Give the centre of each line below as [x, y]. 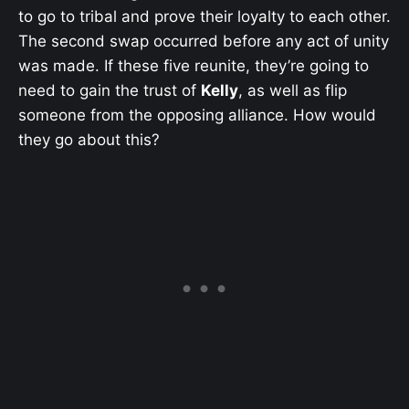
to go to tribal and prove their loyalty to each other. [204, 16]
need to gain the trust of [110, 90]
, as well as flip [293, 90]
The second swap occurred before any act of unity [204, 41]
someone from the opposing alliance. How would [197, 115]
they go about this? [89, 139]
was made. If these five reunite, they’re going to [194, 65]
